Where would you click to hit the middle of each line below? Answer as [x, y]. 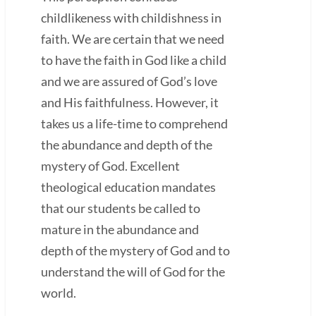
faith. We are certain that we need [133, 38]
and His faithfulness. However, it [130, 102]
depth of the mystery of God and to [135, 250]
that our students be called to [121, 208]
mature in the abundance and [120, 229]
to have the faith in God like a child [134, 60]
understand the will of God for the [133, 271]
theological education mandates [128, 187]
